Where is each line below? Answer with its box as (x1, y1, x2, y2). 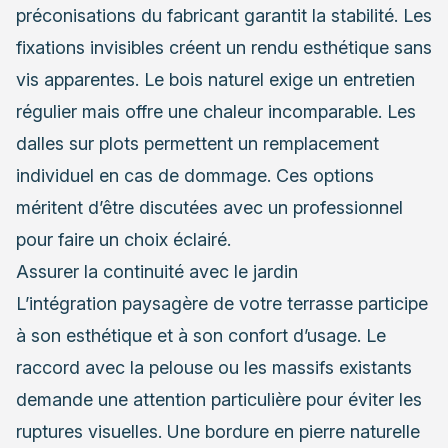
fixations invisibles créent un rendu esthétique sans (16, 36, 432, 58)
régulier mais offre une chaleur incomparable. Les (16, 100, 416, 122)
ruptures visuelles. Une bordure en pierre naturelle (16, 420, 420, 442)
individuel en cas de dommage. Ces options (16, 164, 374, 186)
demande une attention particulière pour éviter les (16, 388, 422, 410)
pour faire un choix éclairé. (16, 228, 231, 250)
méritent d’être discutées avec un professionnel (16, 196, 403, 218)
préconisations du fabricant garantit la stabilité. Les (16, 4, 432, 26)
